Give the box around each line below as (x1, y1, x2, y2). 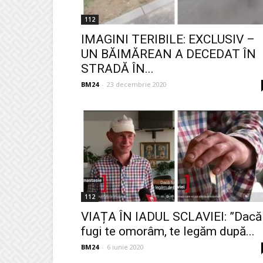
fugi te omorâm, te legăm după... (81, 224, 255, 238)
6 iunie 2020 (107, 242, 144, 251)
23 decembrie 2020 (107, 80, 167, 89)
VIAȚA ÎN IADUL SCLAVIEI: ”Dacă (81, 210, 262, 224)
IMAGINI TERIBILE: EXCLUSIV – (81, 32, 255, 46)
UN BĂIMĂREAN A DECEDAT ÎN (81, 47, 256, 61)
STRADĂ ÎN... (81, 62, 154, 76)
